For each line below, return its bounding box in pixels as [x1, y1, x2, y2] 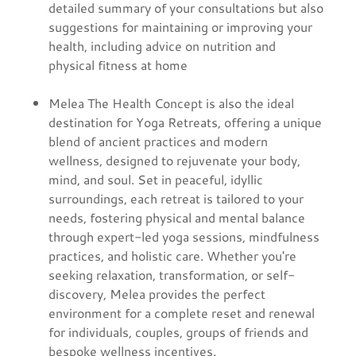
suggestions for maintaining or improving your [48, 17, 312, 36]
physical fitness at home [48, 55, 188, 74]
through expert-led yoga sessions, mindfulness [48, 226, 319, 246]
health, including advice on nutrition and [48, 36, 276, 55]
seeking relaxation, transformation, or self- [48, 265, 295, 284]
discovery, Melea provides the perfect [48, 284, 265, 303]
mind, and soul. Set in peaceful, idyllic [48, 169, 263, 188]
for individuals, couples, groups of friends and [48, 322, 308, 341]
